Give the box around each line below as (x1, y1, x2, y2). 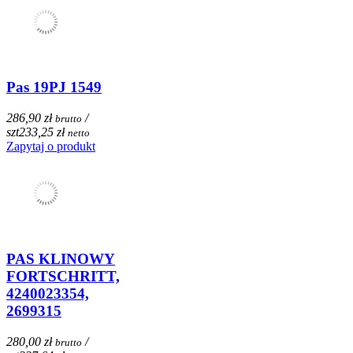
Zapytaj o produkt (6, 139, 95, 154)
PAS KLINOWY (6, 250, 115, 267)
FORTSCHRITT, (6, 267, 120, 284)
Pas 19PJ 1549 (6, 79, 102, 96)
